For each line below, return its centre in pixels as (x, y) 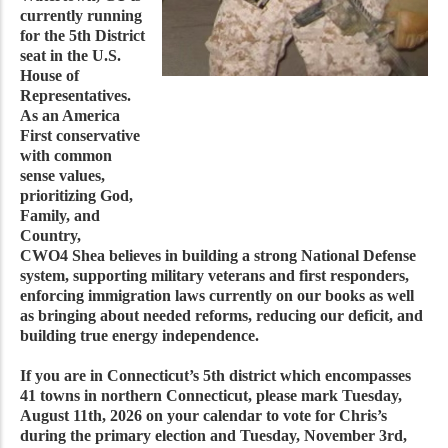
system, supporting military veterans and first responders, (214, 275)
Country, (52, 235)
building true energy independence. (141, 335)
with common (66, 155)
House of (49, 75)
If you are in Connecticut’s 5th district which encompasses (215, 375)
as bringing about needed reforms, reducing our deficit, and (221, 315)
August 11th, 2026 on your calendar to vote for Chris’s (203, 415)
